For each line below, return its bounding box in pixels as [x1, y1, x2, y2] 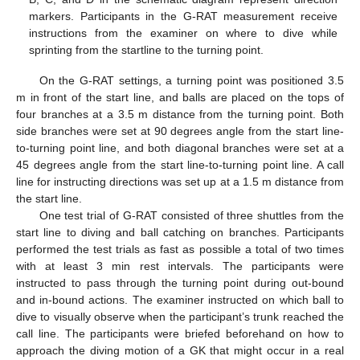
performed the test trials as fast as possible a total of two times [16, 243, 344, 256]
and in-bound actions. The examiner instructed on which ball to [16, 293, 344, 307]
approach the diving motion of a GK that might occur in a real [16, 344, 344, 358]
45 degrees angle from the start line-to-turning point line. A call [16, 158, 344, 172]
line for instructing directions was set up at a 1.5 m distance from [16, 175, 344, 189]
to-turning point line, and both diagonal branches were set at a [16, 141, 344, 155]
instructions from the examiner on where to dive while [29, 27, 337, 40]
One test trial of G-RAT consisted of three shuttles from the [39, 209, 344, 223]
